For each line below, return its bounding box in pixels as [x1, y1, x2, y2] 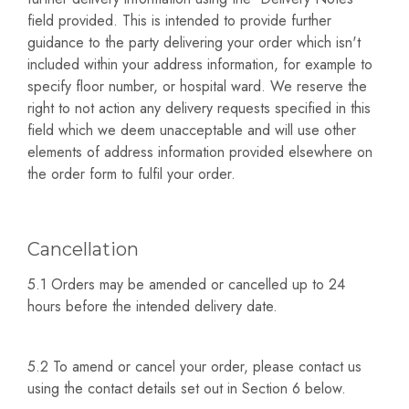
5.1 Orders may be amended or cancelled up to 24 [27, 274, 345, 296]
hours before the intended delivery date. [27, 296, 278, 318]
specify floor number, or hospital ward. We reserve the [27, 76, 367, 98]
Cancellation [27, 238, 139, 261]
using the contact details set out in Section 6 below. [27, 377, 346, 399]
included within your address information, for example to [27, 54, 372, 76]
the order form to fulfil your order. [27, 163, 236, 185]
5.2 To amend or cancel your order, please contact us [27, 355, 362, 377]
